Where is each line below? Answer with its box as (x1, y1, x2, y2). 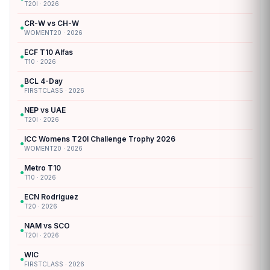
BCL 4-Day (24, 76, 63, 86)
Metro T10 (24, 163, 61, 172)
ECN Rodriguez (24, 192, 78, 201)
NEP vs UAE (24, 105, 66, 115)
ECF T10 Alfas (24, 47, 73, 57)
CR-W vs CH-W (24, 18, 79, 28)
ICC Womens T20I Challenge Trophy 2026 (24, 134, 175, 143)
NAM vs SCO (24, 221, 70, 230)
